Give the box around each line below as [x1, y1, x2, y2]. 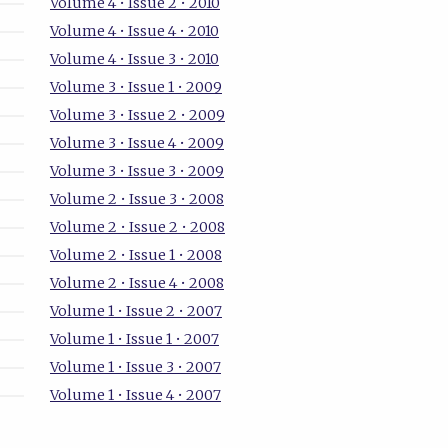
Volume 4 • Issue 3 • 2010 [49, 50, 219, 69]
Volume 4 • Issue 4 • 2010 [49, 22, 219, 41]
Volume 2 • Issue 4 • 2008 [49, 274, 224, 293]
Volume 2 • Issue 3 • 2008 [49, 190, 224, 209]
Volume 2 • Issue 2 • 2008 [49, 218, 225, 237]
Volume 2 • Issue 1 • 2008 [49, 246, 222, 265]
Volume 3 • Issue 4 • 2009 [49, 134, 224, 153]
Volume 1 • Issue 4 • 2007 [49, 386, 221, 405]
